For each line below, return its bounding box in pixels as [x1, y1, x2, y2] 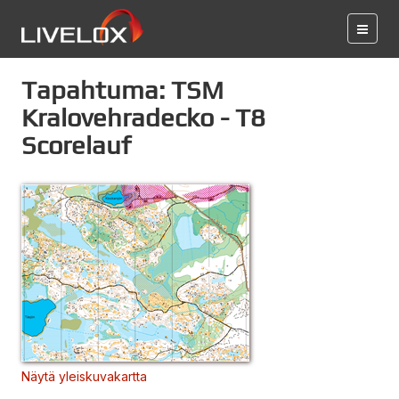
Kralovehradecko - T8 [21, 102, 265, 132]
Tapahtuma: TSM [21, 75, 224, 104]
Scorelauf [21, 130, 131, 159]
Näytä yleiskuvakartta [21, 369, 147, 384]
